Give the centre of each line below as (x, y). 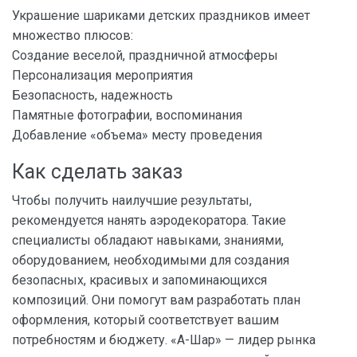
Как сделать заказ (97, 172)
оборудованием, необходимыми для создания (151, 261)
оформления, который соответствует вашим (145, 320)
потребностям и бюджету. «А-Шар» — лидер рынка (164, 340)
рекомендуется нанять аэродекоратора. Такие (149, 221)
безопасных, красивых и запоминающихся (139, 280)
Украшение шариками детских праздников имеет (161, 16)
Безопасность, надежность (92, 96)
